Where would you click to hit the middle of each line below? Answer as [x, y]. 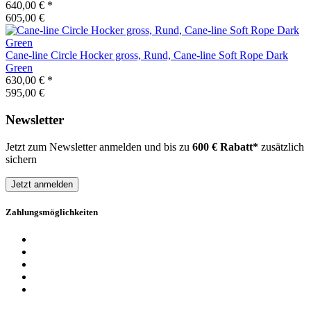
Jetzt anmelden [42, 184]
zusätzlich [281, 146]
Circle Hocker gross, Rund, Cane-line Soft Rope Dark [168, 56]
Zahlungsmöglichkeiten [52, 212]
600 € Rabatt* [225, 146]
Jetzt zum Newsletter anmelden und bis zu [99, 146]
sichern [21, 159]
